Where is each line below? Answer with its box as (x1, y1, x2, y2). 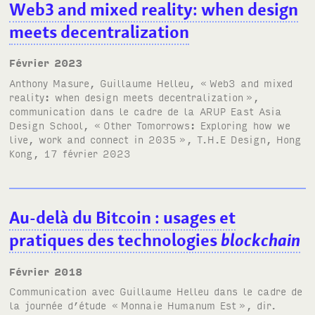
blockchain (221, 228, 301, 252)
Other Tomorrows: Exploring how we (103, 117, 291, 131)
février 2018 (15, 264, 83, 278)
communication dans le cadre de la (9, 103, 200, 117)
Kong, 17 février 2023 (9, 146, 131, 160)
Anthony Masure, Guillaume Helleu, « (9, 75, 208, 89)
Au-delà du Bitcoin (9, 205, 152, 229)
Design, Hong (226, 131, 302, 146)
